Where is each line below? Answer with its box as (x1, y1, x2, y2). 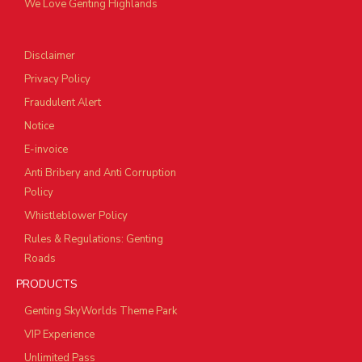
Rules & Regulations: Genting (24, 232, 163, 247)
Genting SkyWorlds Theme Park (24, 304, 177, 319)
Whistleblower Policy (24, 208, 128, 224)
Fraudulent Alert (24, 95, 101, 111)
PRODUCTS (16, 276, 78, 293)
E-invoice (24, 142, 68, 158)
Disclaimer (24, 48, 75, 64)
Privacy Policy (24, 72, 90, 87)
